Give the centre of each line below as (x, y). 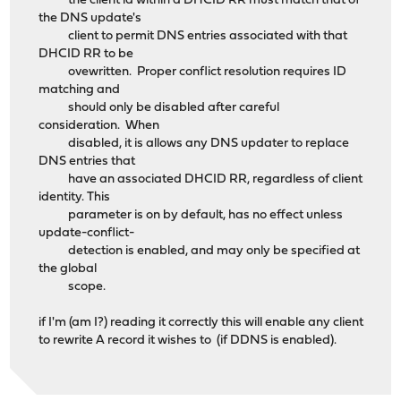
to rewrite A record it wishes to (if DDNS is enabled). (188, 341)
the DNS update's (90, 19)
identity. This (75, 198)
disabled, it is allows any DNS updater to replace (194, 144)
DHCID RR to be (86, 55)
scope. (73, 287)
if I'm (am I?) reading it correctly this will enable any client (201, 323)
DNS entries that (87, 162)
